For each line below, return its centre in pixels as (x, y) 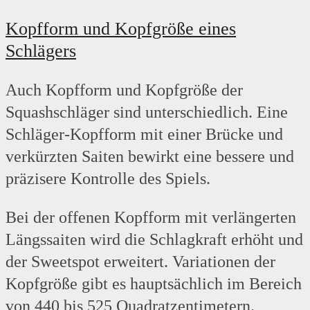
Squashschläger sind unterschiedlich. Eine (147, 112)
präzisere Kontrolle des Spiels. (108, 179)
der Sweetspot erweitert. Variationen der (140, 262)
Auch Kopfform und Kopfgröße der (124, 90)
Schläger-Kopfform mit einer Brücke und (144, 135)
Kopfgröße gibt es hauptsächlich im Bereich (154, 284)
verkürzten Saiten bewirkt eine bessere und (150, 157)
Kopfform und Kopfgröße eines (121, 29)
